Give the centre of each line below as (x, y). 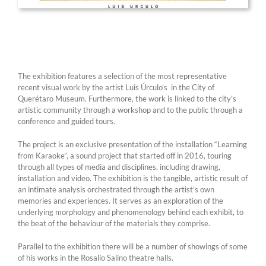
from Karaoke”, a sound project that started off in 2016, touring (125, 155)
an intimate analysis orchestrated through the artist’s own (116, 189)
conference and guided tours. (66, 121)
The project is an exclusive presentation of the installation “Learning (132, 144)
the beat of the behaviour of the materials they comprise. (114, 223)
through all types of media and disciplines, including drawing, (119, 167)
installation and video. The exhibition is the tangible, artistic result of (133, 178)
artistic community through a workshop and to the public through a (130, 110)
